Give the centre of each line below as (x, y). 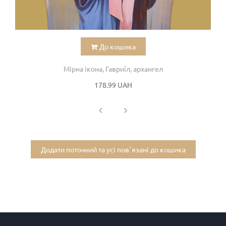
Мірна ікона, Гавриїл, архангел (113, 68)
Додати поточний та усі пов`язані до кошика (113, 149)
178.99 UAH (113, 84)
